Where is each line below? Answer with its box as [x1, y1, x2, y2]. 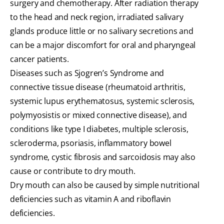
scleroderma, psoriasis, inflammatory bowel [10, 137, 171, 149]
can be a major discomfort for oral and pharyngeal [10, 39, 196, 51]
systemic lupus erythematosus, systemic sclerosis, [10, 95, 195, 107]
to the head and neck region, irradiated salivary [10, 11, 183, 23]
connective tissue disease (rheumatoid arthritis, [10, 81, 185, 93]
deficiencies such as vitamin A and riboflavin [10, 193, 171, 205]
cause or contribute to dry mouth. [10, 165, 135, 177]
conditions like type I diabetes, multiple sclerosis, [10, 123, 188, 135]
